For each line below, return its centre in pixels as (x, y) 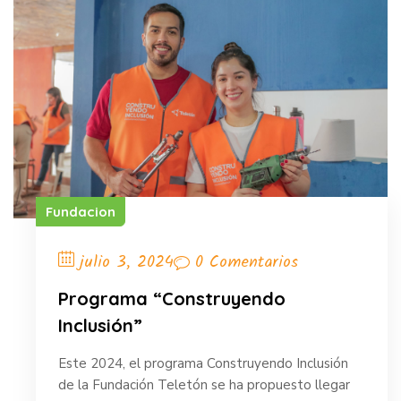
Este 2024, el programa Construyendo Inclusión (203, 363)
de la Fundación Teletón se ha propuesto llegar (204, 384)
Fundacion (81, 212)
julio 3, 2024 (127, 263)
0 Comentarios (247, 262)
